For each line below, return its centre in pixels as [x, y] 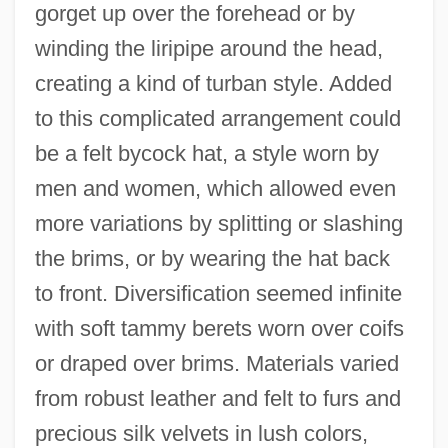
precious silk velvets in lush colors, [201, 433]
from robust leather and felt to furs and [217, 398]
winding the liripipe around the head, [208, 48]
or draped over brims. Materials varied [216, 363]
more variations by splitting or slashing [218, 223]
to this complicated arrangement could [217, 118]
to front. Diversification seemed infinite [218, 293]
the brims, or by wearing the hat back [212, 258]
